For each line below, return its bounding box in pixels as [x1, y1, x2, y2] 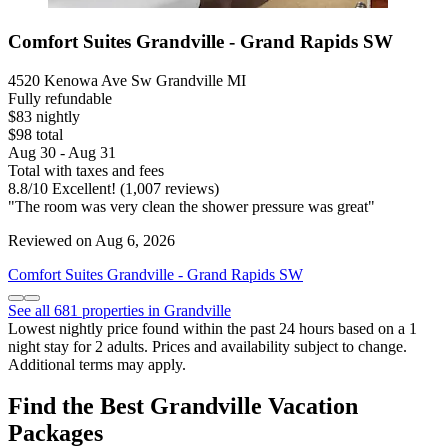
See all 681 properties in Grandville [8, 301, 231, 319]
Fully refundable [8, 89, 112, 107]
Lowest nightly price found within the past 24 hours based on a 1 [8, 319, 417, 337]
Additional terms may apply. [8, 355, 186, 373]
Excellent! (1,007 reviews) [48, 179, 219, 197]
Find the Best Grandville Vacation [8, 393, 358, 420]
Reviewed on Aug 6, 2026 [8, 231, 175, 249]
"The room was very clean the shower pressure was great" [8, 197, 375, 215]
